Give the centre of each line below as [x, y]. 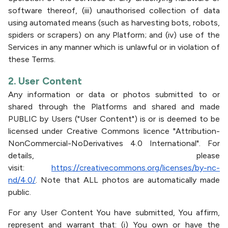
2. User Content [45, 81]
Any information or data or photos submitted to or [114, 94]
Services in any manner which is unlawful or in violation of [114, 47]
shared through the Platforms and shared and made [114, 107]
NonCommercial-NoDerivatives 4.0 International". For [114, 143]
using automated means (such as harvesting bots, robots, [114, 23]
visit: [30, 168]
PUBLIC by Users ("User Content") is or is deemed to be [114, 119]
